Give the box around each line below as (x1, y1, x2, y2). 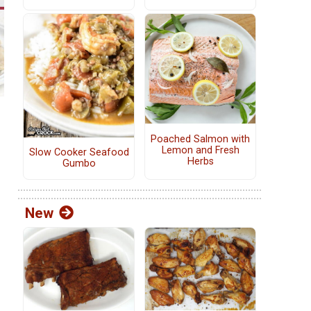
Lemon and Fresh (161, 144, 239, 156)
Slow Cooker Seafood (28, 146, 129, 159)
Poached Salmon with (151, 133, 250, 145)
